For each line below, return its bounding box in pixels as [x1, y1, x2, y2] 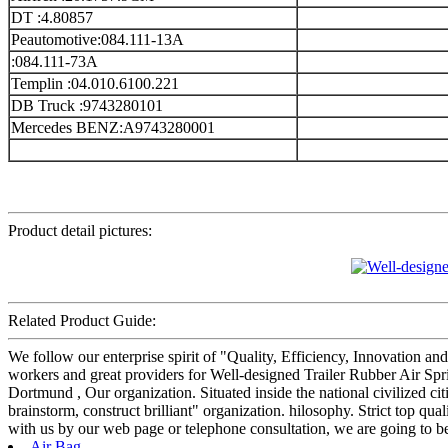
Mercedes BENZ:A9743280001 [11, 119, 215, 137]
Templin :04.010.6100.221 [11, 75, 179, 93]
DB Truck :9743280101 [11, 97, 163, 115]
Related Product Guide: [8, 312, 156, 330]
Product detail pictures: [8, 222, 152, 240]
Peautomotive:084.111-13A [11, 31, 184, 49]
